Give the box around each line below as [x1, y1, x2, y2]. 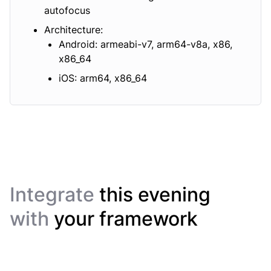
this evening [99, 183, 211, 207]
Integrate [10, 183, 99, 207]
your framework [54, 207, 198, 231]
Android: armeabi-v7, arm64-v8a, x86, [59, 38, 232, 51]
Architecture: [44, 24, 103, 36]
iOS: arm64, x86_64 [59, 72, 147, 85]
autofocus [44, 4, 90, 17]
